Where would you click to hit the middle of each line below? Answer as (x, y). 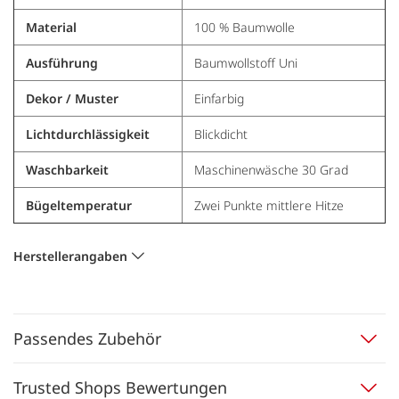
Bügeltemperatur (78, 206)
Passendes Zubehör (87, 338)
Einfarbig (219, 99)
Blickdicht (220, 134)
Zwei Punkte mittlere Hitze (269, 206)
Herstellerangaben (70, 256)
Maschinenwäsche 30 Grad (271, 170)
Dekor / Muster (72, 99)
